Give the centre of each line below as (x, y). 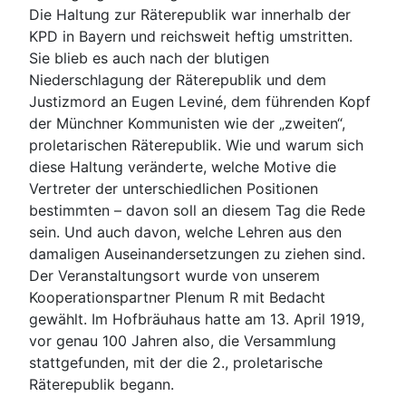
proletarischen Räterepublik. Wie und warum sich (196, 145)
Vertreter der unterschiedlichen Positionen (174, 189)
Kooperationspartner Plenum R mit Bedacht (177, 298)
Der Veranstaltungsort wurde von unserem (174, 276)
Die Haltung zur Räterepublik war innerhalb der (190, 15)
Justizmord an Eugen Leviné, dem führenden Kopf (200, 102)
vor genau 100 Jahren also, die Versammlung (183, 341)
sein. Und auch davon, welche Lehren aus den (185, 232)
